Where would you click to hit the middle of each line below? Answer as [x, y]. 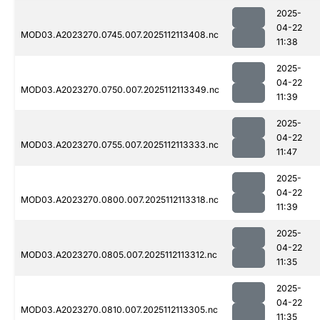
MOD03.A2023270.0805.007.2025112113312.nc [119, 255]
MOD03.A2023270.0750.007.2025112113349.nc [120, 90]
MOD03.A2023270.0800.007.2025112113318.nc [120, 200]
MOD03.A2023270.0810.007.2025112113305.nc [119, 310]
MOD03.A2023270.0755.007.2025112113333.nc [120, 145]
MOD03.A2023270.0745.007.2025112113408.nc [120, 35]
